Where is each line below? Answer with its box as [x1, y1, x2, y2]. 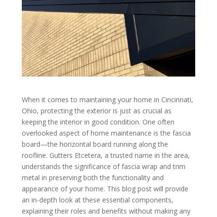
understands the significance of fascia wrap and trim [21, 162, 186, 171]
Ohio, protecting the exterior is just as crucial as [21, 106, 171, 116]
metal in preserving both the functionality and [21, 173, 164, 183]
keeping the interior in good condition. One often [21, 117, 174, 127]
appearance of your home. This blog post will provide [21, 184, 188, 194]
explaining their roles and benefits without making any [21, 206, 190, 216]
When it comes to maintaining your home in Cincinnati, [21, 95, 193, 105]
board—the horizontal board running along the [21, 139, 168, 149]
